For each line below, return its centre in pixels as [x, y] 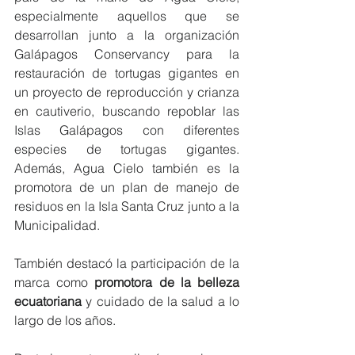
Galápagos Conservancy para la [127, 53]
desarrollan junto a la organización [127, 34]
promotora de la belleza [167, 282]
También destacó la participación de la [127, 263]
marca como [55, 282]
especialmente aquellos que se [127, 15]
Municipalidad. [57, 225]
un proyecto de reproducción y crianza [127, 92]
